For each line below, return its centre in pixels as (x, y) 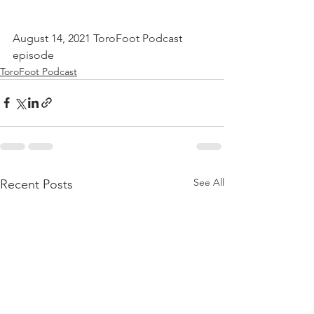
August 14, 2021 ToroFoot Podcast (99, 38)
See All (209, 182)
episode (33, 55)
